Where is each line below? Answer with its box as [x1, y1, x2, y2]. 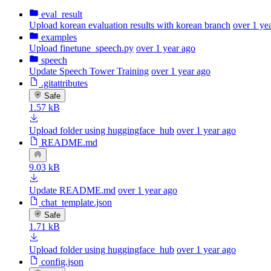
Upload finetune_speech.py [29, 42, 134, 53]
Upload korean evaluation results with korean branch [29, 19, 230, 30]
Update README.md [29, 184, 116, 195]
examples [41, 31, 77, 42]
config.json [41, 256, 83, 267]
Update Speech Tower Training [29, 65, 149, 76]
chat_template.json [41, 197, 112, 207]
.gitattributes [41, 77, 88, 88]
